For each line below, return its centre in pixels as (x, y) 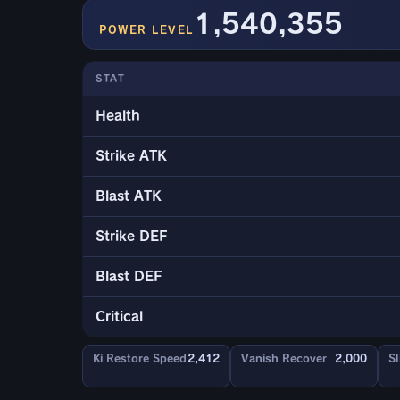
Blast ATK (129, 196)
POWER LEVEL (146, 30)
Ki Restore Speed (140, 358)
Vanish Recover (283, 358)
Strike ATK (131, 156)
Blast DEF (129, 277)
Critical (119, 317)
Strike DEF (132, 237)
